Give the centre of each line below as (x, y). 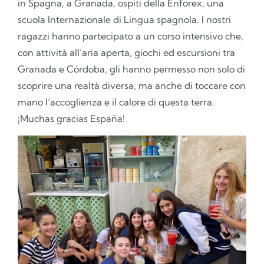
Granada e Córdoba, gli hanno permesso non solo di (131, 69)
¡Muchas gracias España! (71, 119)
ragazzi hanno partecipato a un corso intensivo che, (130, 36)
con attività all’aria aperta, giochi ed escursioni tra (126, 53)
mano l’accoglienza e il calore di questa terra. (116, 102)
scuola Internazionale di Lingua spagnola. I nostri (124, 20)
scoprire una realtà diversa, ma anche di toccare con (131, 86)
